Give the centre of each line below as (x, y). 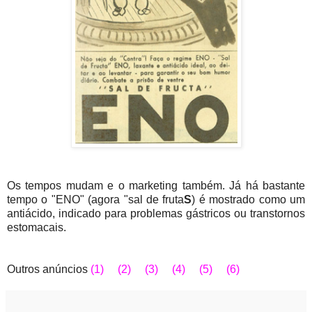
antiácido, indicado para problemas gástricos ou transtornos (156, 213)
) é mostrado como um (249, 199)
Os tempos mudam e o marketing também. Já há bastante (156, 185)
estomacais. (37, 227)
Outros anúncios (49, 269)
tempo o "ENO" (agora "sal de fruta (96, 199)
